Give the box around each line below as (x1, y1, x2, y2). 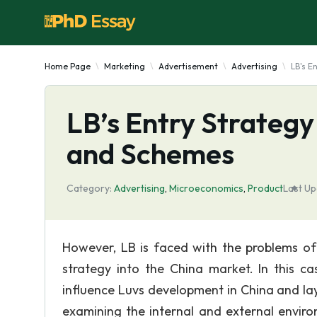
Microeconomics (169, 182, 243, 195)
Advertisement (158, 61, 218, 71)
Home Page (45, 61, 91, 71)
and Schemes (67, 136, 234, 171)
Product (248, 182, 283, 195)
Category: (67, 182, 112, 195)
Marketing (104, 61, 145, 71)
